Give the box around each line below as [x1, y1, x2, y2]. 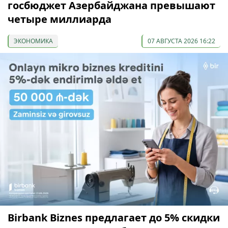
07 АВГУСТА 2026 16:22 [148, 37, 215, 46]
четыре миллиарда [8, 12, 111, 26]
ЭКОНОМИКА [14, 37, 53, 46]
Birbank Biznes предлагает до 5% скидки [8, 211, 220, 225]
